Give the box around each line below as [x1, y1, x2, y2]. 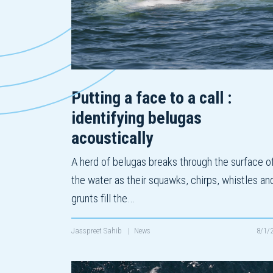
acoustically [71, 128, 153, 149]
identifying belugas [71, 108, 202, 129]
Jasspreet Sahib [71, 226, 124, 236]
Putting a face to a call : [71, 88, 232, 108]
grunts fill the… [71, 191, 135, 206]
